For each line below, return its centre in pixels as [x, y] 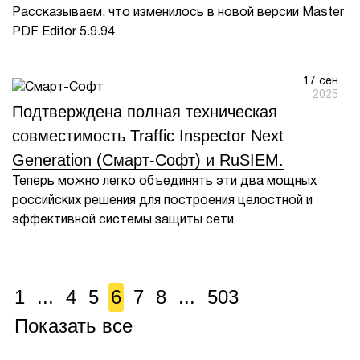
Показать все [74, 326]
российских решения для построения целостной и [162, 201]
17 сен [321, 82]
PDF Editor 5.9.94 [63, 32]
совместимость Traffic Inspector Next [148, 136]
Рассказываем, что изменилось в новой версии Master [178, 13]
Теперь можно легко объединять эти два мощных [164, 182]
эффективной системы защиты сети [123, 220]
